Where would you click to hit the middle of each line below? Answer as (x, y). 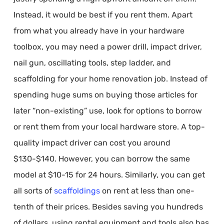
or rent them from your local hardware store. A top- (109, 127)
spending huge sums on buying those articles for (105, 95)
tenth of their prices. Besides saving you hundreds (108, 207)
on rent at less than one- (147, 191)
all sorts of (33, 191)
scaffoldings (77, 191)
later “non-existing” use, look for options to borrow (107, 111)
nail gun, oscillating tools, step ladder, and (92, 63)
